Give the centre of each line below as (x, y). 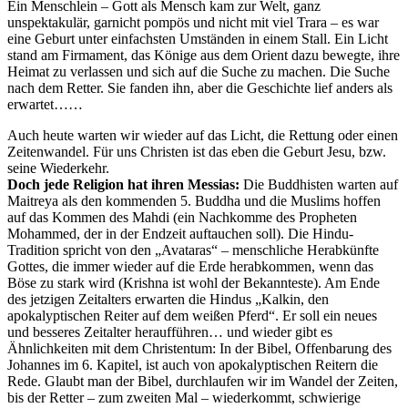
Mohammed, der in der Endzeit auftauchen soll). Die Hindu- (180, 233)
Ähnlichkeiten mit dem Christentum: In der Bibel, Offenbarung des (199, 348)
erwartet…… (45, 104)
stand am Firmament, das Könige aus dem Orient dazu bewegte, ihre (204, 55)
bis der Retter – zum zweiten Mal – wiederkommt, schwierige (184, 397)
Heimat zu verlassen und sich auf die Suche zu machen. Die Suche (199, 71)
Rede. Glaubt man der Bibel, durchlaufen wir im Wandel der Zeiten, (203, 381)
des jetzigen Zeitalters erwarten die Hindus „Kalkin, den (168, 299)
